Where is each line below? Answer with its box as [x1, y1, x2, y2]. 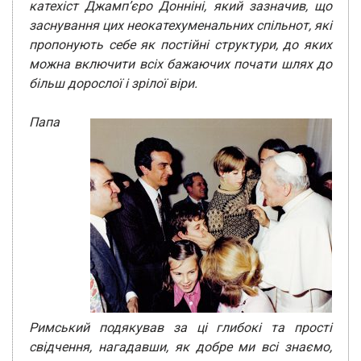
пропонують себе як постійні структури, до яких [29, 37, 332, 53]
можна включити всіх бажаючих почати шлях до [29, 56, 332, 73]
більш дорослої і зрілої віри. [29, 76, 197, 92]
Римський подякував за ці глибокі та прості [29, 320, 332, 336]
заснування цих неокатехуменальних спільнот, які [29, 18, 332, 34]
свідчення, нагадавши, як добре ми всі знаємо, [29, 339, 332, 355]
